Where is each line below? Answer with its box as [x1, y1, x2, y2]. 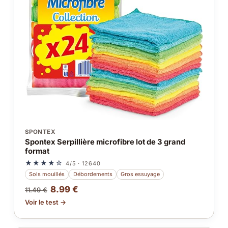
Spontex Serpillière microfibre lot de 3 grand [24, 137, 185, 147]
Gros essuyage [120, 170, 160, 178]
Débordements [73, 170, 112, 178]
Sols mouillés [29, 170, 65, 178]
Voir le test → [24, 198, 66, 207]
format [24, 147, 49, 156]
